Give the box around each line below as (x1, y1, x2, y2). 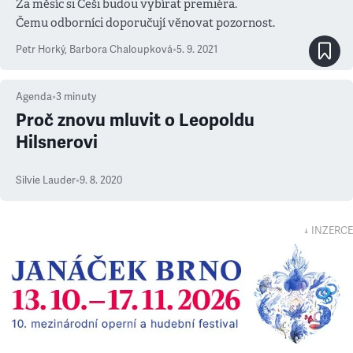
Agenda (16, 91, 52, 103)
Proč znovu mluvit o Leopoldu (16, 110, 255, 131)
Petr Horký (16, 43, 65, 56)
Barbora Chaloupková (69, 43, 173, 56)
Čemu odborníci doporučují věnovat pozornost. (16, 15, 275, 30)
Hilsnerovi (16, 132, 98, 153)
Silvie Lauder (16, 174, 76, 187)
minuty (64, 91, 96, 103)
